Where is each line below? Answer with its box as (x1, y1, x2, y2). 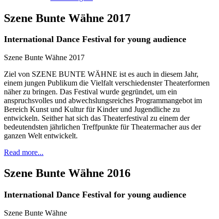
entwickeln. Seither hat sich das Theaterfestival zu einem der (4, 114, 190, 123)
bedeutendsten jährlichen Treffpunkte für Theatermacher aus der (4, 123, 201, 131)
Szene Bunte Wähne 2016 (4, 167, 131, 180)
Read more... (4, 148, 44, 157)
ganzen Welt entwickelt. (4, 131, 78, 140)
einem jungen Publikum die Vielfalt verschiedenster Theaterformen (4, 79, 210, 88)
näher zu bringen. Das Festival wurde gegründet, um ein (4, 88, 177, 96)
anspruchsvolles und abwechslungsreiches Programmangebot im (4, 96, 202, 105)
